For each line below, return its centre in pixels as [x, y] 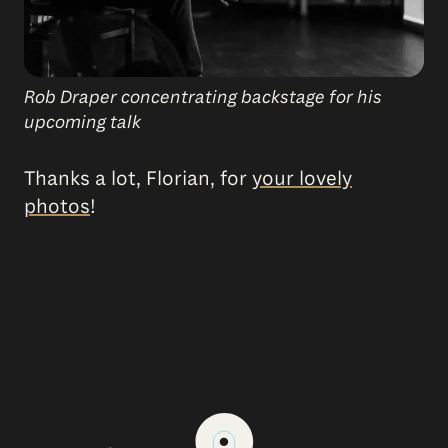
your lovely [302, 178]
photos [57, 206]
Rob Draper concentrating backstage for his [203, 96]
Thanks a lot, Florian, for [138, 178]
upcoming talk [82, 121]
